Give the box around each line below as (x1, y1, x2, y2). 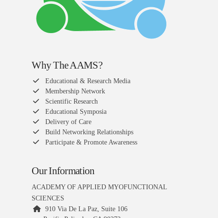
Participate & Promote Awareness (43, 138, 137, 146)
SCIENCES (32, 194, 65, 202)
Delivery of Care (43, 118, 91, 126)
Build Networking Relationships (43, 128, 133, 136)
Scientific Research (43, 97, 98, 105)
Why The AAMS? (32, 59, 102, 72)
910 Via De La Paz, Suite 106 (43, 205, 127, 213)
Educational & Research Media (43, 77, 130, 85)
